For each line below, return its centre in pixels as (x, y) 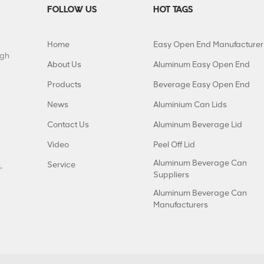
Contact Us (68, 125)
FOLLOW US (72, 10)
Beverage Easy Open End (202, 85)
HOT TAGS (173, 10)
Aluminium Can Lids (190, 105)
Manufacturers (181, 205)
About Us (64, 65)
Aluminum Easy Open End (202, 65)
